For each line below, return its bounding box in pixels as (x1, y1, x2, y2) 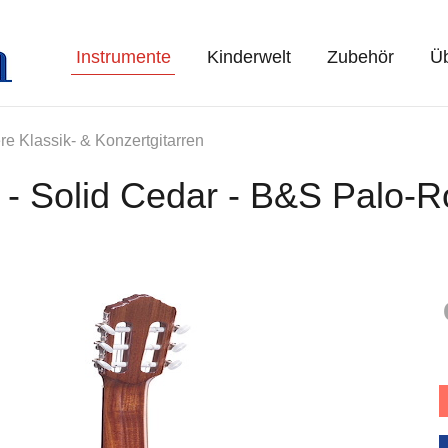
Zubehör (326, 47, 394, 67)
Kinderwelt (206, 47, 291, 67)
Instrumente (75, 47, 171, 67)
